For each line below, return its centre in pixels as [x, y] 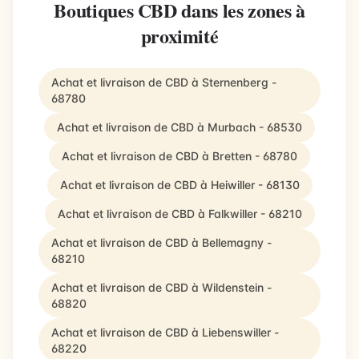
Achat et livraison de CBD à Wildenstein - [161, 287]
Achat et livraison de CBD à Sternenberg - [164, 82]
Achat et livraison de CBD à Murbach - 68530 [179, 127]
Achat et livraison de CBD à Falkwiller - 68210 [179, 214]
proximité [179, 36]
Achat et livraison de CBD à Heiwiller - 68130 [179, 185]
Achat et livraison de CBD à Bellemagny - [161, 242]
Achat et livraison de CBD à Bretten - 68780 [179, 156]
